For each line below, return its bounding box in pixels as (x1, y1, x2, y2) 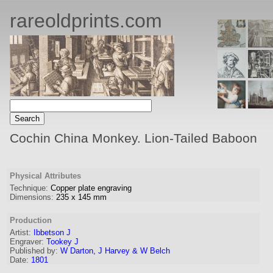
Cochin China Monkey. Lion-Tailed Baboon (10, 131, 257, 145)
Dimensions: (10, 193, 54, 202)
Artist (10, 228, 29, 237)
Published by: (10, 246, 58, 255)
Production (10, 216, 52, 225)
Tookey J (46, 237, 79, 246)
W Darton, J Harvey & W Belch (60, 246, 170, 255)
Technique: (10, 183, 48, 193)
